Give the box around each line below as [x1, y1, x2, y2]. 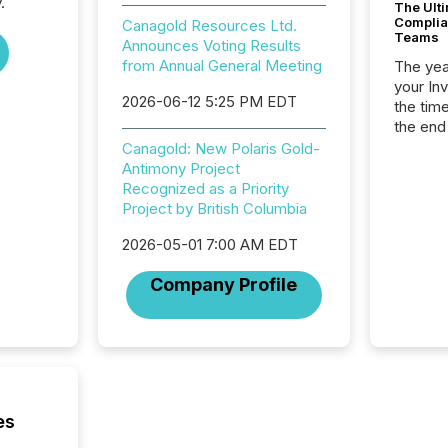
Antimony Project [121, 159, 240, 178]
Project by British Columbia [121, 199, 307, 218]
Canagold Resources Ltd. [121, 16, 297, 35]
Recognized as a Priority [121, 179, 289, 198]
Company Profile [150, 274, 298, 295]
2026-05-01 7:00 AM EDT [121, 235, 298, 254]
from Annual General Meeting [121, 56, 322, 75]
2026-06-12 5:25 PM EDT [121, 92, 297, 111]
